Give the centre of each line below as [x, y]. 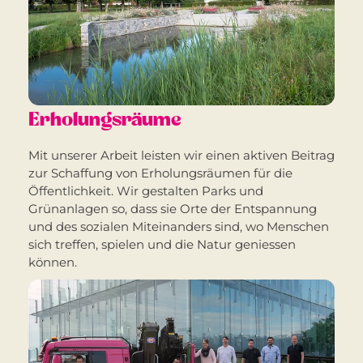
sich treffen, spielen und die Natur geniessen [162, 245]
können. [53, 263]
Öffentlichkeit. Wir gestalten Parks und [146, 191]
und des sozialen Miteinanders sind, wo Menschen [179, 227]
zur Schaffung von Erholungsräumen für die [160, 173]
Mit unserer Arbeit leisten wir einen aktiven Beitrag [181, 156]
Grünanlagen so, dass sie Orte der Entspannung [173, 209]
